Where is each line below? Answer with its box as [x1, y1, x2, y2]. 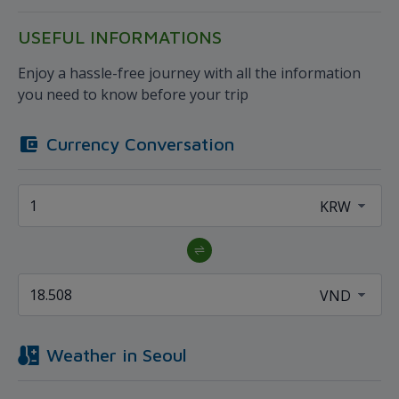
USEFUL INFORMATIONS [18, 26, 222, 47]
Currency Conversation [46, 133, 234, 154]
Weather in [46, 344, 142, 365]
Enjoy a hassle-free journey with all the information [18, 62, 361, 83]
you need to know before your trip [18, 84, 248, 104]
